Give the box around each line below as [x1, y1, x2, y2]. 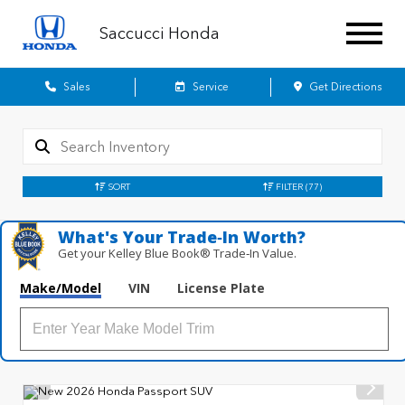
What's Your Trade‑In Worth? [58, 226, 306, 248]
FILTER [273, 181, 303, 193]
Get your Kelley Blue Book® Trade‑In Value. [58, 245, 297, 261]
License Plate [177, 279, 265, 297]
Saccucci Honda [99, 24, 220, 43]
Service [190, 80, 230, 93]
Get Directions [306, 80, 381, 93]
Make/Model [20, 279, 101, 297]
